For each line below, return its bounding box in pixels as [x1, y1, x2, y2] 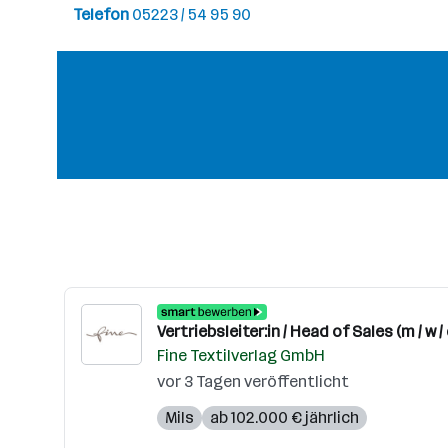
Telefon [73, 5, 132, 24]
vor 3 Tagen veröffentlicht [157, 372, 349, 391]
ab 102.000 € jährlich [210, 408, 359, 427]
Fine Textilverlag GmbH [157, 346, 325, 365]
